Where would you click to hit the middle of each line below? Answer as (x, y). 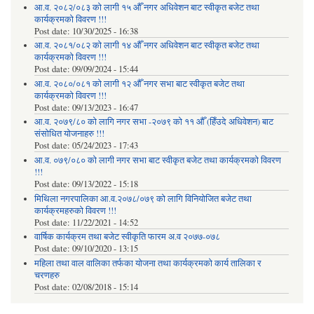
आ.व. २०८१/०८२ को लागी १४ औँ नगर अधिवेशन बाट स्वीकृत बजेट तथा (146, 46)
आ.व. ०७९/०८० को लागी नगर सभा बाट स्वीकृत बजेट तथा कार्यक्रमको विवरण (157, 161)
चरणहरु (47, 275)
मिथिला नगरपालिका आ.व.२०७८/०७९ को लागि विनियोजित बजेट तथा (143, 198)
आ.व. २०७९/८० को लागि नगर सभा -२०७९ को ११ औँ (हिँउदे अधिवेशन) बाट (153, 122)
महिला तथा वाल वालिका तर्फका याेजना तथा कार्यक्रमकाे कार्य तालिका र (148, 263)
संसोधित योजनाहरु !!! (69, 134)
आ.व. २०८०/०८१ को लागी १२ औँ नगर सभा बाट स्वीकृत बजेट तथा (139, 83)
